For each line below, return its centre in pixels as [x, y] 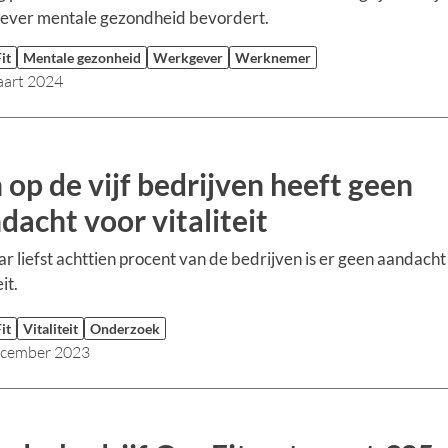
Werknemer [272, 58]
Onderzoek [124, 328]
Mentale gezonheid [81, 58]
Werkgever [187, 58]
